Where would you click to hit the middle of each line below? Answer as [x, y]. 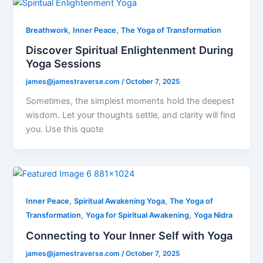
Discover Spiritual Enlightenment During [130, 50]
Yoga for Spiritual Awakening [138, 215]
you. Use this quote [65, 129]
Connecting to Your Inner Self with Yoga [129, 235]
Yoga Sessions [64, 64]
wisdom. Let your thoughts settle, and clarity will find [131, 115]
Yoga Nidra [213, 215]
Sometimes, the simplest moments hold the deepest [130, 101]
